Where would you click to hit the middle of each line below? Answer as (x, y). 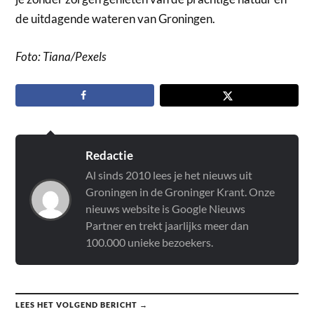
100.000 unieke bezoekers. (150, 243)
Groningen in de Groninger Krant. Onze (180, 192)
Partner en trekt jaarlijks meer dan (168, 226)
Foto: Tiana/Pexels (61, 56)
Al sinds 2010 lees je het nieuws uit (169, 175)
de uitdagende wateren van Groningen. (116, 19)
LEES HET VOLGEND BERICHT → (82, 305)
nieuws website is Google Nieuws (166, 209)
